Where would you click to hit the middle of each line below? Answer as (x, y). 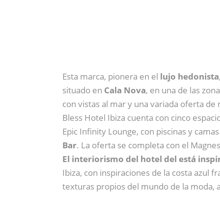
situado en (83, 90)
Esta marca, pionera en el (111, 76)
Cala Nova (125, 90)
